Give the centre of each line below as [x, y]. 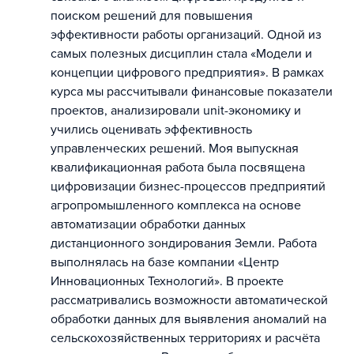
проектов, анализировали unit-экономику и [176, 111]
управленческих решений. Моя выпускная [175, 149]
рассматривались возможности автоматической [189, 300]
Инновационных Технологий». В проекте [167, 281]
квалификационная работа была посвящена [178, 168]
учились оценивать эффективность [151, 130]
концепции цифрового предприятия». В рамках [187, 73]
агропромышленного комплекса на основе [176, 205]
